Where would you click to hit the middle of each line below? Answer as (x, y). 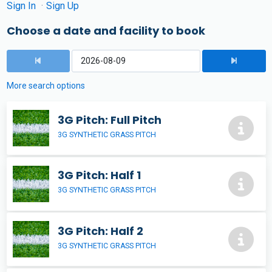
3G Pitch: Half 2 (100, 231)
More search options (46, 86)
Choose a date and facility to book (106, 31)
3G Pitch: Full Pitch (110, 120)
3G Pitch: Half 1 (99, 175)
